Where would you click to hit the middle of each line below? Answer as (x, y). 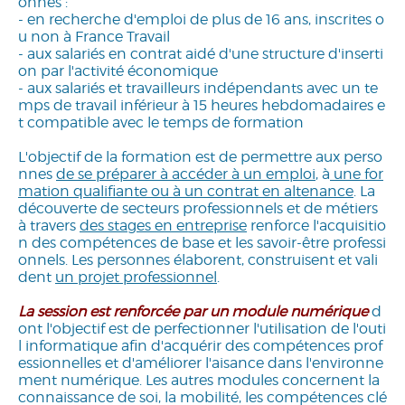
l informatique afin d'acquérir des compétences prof (200, 345)
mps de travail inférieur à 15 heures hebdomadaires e (202, 105)
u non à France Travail (94, 36)
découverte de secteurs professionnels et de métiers (198, 208)
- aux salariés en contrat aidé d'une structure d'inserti (201, 53)
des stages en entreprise (163, 225)
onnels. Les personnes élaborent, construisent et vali (198, 259)
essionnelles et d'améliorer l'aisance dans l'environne (201, 363)
